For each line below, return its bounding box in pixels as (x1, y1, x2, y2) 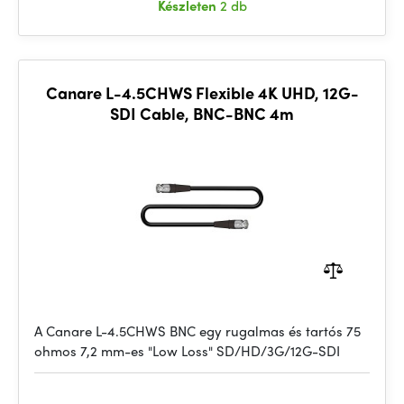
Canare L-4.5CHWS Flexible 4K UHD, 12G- (45, 81, 359, 104)
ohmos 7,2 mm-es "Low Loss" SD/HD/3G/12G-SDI (34, 341, 340, 361)
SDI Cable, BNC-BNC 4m (110, 102, 294, 124)
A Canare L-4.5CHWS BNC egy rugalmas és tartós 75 (34, 321, 361, 341)
